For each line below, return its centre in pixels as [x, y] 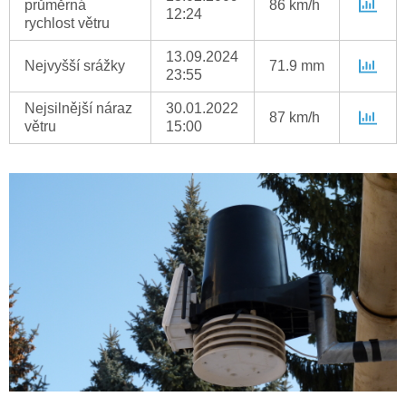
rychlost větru [67, 24]
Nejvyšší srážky [75, 66]
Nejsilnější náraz [78, 109]
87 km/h [295, 118]
